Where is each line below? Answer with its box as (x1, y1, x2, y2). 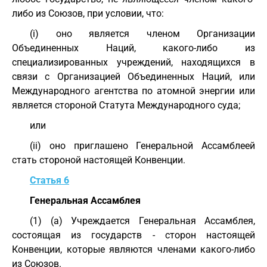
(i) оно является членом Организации (30, 28, 255, 39)
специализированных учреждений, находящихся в (12, 57, 255, 68)
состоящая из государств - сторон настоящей (12, 229, 255, 241)
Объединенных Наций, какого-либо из (12, 42, 255, 54)
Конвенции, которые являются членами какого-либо (12, 244, 255, 255)
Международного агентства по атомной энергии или (12, 85, 255, 97)
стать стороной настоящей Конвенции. (12, 154, 185, 166)
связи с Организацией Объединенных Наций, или (12, 71, 255, 82)
